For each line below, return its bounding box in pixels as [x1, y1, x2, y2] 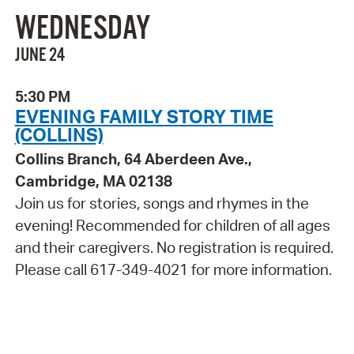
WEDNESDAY [14, 9, 150, 49]
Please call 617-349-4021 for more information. [14, 260, 332, 280]
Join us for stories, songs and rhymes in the [14, 194, 309, 213]
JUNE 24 [14, 43, 65, 67]
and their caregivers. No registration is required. [14, 238, 333, 258]
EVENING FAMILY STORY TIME [14, 104, 273, 129]
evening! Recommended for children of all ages [14, 216, 330, 235]
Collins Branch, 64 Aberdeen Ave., [14, 149, 252, 169]
